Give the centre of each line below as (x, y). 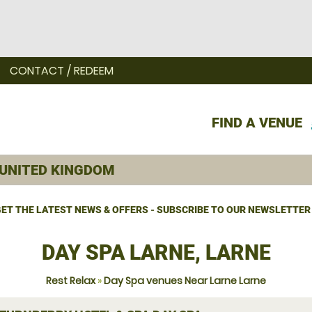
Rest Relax (71, 281)
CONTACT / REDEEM (62, 71)
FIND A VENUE (257, 123)
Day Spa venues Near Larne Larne (185, 281)
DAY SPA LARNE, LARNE (156, 252)
